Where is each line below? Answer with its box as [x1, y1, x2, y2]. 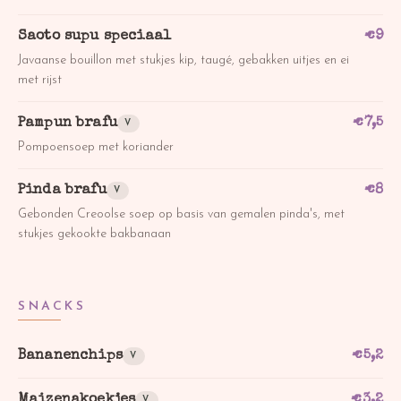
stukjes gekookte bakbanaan [18, 226, 171, 241]
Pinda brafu [18, 183, 107, 198]
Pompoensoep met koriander [18, 140, 174, 154]
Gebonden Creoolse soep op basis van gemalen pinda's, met [18, 207, 345, 221]
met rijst [18, 73, 62, 87]
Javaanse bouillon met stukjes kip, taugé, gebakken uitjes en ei [18, 53, 349, 67]
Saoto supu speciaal [18, 29, 172, 44]
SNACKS [18, 299, 86, 313]
